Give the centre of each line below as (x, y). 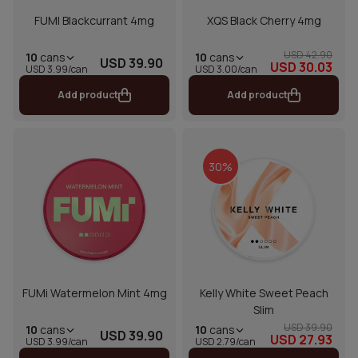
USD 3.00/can (226, 69)
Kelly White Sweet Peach (264, 293)
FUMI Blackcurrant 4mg (94, 21)
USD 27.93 (301, 340)
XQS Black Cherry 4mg (264, 21)
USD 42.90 (308, 55)
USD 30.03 (301, 68)
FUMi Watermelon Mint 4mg (94, 293)
